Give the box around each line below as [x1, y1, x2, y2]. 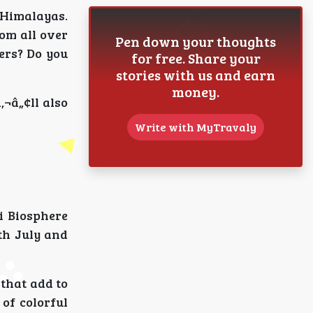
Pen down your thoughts [115, 31, 276, 51]
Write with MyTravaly [135, 119, 256, 134]
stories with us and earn [116, 65, 275, 85]
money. [172, 82, 219, 101]
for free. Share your [131, 48, 261, 68]
